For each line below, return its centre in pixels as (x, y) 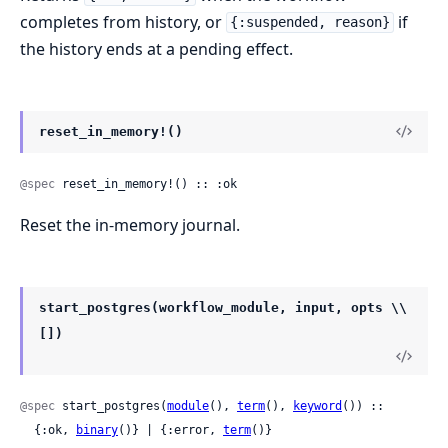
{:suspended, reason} (309, 22)
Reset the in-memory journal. (130, 224)
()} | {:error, (170, 429)
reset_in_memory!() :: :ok (146, 183)
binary (97, 429)
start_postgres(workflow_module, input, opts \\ (223, 307)
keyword (317, 405)
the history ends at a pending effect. (156, 48)
